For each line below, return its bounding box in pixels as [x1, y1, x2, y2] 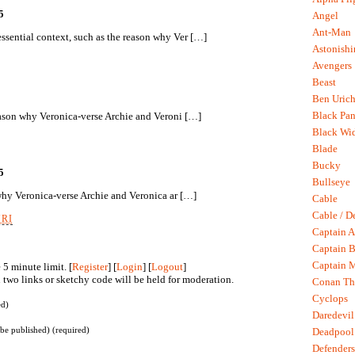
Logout [151, 260, 183, 273]
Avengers [312, 59, 352, 72]
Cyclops [312, 292, 348, 305]
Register [72, 260, 108, 273]
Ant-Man [312, 26, 351, 39]
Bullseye [312, 176, 350, 189]
